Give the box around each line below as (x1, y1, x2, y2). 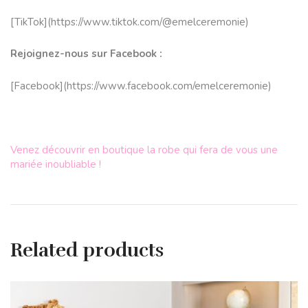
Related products (10, 238, 164, 262)
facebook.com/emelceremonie (127, 78, 268, 93)
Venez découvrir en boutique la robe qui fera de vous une (10, 142, 278, 157)
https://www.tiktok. (51, 14, 140, 29)
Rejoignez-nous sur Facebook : (10, 47, 162, 61)
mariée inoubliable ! (10, 157, 101, 171)
